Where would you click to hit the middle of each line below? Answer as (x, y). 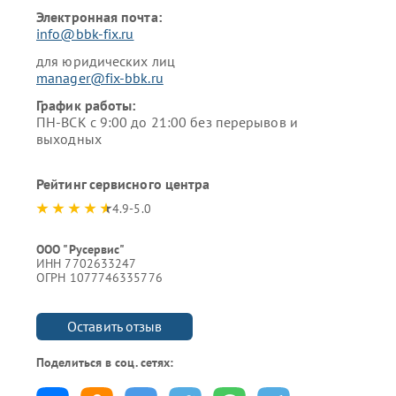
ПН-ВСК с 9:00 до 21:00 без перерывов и (167, 122)
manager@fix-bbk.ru (100, 78)
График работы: (86, 105)
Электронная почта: (99, 17)
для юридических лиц (106, 61)
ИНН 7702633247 (87, 263)
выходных (69, 139)
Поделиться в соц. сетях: (105, 362)
